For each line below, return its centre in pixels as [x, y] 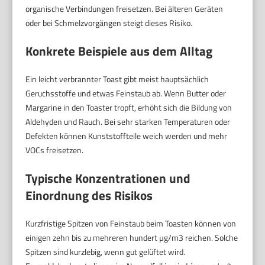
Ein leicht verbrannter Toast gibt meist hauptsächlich [117, 79]
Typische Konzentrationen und [108, 178]
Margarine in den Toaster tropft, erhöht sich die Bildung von [129, 107]
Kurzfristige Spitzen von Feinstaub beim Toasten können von [131, 223]
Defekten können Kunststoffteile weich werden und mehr [127, 135]
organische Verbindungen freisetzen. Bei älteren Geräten [125, 8]
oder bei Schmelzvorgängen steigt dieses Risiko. [109, 22]
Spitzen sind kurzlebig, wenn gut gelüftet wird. [106, 251]
